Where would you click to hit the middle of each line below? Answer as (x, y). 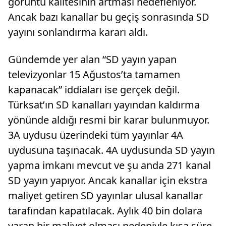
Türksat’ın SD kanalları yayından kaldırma (104, 105)
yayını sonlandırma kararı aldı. (78, 32)
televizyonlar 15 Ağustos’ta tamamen (94, 75)
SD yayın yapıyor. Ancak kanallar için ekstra (108, 181)
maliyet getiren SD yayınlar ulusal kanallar (105, 196)
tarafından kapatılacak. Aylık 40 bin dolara (105, 211)
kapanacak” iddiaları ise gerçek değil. (94, 90)
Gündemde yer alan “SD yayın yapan (92, 60)
